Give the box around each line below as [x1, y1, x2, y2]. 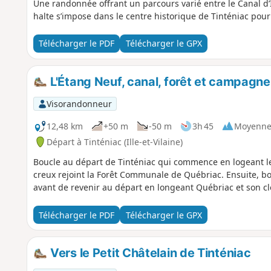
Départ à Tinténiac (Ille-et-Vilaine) [46, 135, 183, 148]
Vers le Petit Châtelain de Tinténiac [47, 246, 251, 261]
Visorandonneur [46, 97, 112, 109]
